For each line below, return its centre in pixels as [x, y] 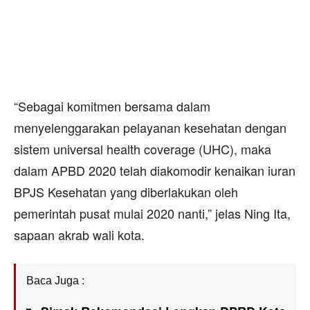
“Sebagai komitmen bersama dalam [112, 106]
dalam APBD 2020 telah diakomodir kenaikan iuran [155, 170]
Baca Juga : [55, 280]
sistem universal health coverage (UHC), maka [143, 148]
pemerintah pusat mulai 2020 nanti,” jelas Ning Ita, [152, 213]
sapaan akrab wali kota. [79, 234]
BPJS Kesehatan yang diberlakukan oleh [126, 191]
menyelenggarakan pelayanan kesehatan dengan [150, 127]
